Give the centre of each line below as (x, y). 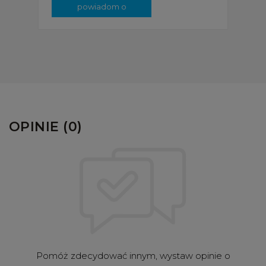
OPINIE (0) (46, 126)
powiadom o (102, 6)
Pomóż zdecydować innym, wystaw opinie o (133, 255)
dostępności (102, 20)
